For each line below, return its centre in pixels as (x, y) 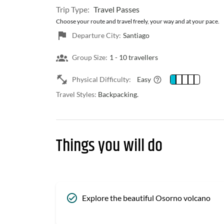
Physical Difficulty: (101, 79)
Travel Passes (116, 9)
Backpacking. (117, 94)
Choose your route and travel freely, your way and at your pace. (138, 21)
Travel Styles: (76, 94)
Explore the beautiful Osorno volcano (146, 198)
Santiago (136, 35)
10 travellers (138, 57)
